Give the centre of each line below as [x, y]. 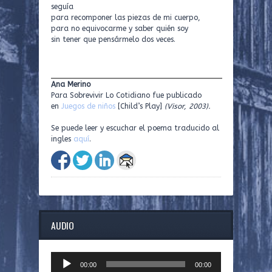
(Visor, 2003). [188, 106]
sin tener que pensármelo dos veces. [113, 39]
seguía [62, 7]
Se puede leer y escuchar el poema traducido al [135, 128]
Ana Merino [71, 84]
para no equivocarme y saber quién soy [120, 29]
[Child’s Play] [140, 106]
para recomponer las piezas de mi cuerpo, [126, 18]
